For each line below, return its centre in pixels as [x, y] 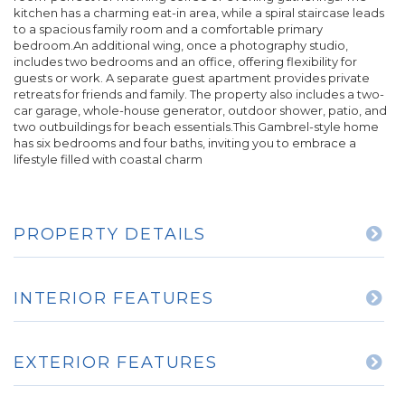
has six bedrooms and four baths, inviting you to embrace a [185, 143]
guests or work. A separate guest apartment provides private [192, 78]
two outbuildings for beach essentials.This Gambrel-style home [196, 127]
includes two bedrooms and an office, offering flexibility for [185, 62]
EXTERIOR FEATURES [116, 363]
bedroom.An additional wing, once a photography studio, [181, 46]
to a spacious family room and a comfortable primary [168, 29]
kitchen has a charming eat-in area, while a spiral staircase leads [199, 13]
